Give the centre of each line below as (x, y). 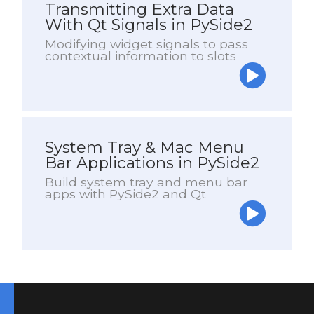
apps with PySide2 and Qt (125, 193)
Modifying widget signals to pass (146, 43)
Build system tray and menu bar (146, 182)
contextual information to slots (141, 55)
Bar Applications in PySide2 (152, 162)
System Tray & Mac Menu (144, 147)
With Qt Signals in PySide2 (149, 24)
